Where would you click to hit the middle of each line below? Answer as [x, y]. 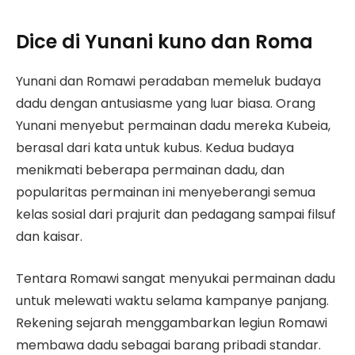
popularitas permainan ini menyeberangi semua [166, 193]
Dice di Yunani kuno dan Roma [164, 42]
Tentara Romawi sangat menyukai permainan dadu [176, 278]
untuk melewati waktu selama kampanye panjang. [172, 300]
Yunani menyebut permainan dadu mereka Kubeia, [173, 126]
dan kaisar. [49, 237]
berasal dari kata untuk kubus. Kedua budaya [155, 148]
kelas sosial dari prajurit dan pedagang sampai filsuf [176, 215]
